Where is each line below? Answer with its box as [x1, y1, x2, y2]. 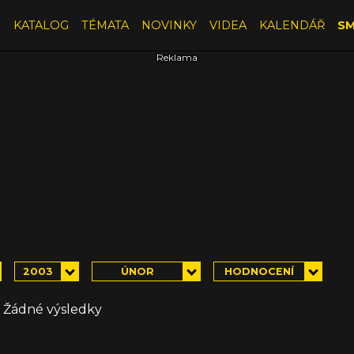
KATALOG [13, 17, 69, 32]
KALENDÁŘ [258, 17, 325, 32]
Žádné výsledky [2, 301, 102, 317]
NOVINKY [141, 17, 197, 32]
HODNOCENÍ [224, 265, 294, 277]
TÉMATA [81, 17, 129, 32]
